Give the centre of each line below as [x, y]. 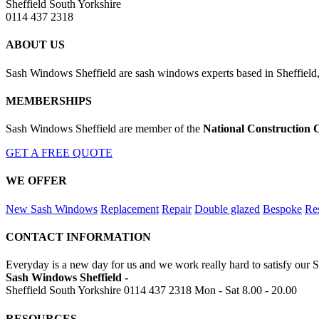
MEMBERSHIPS [49, 100]
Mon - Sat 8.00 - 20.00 [246, 291]
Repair [177, 209]
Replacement [130, 209]
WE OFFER [36, 181]
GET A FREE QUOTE [59, 153]
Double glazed [227, 209]
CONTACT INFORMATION [78, 237]
